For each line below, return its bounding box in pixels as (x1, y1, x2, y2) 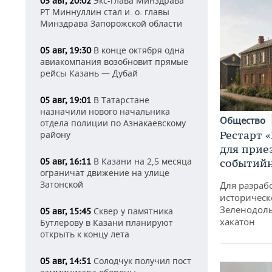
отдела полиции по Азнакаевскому (40, 117, 186, 129)
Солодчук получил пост (91, 255, 191, 267)
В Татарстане (91, 94, 149, 106)
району (40, 129, 70, 140)
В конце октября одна (91, 44, 185, 56)
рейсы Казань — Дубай (40, 67, 138, 79)
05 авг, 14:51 (40, 256, 91, 267)
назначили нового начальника (40, 106, 170, 117)
